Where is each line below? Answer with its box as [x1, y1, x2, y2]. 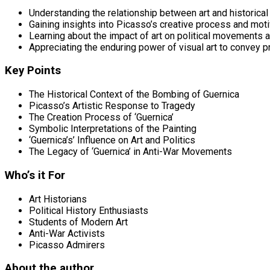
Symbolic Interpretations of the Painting [29, 123, 196, 135]
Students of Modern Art [29, 216, 128, 228]
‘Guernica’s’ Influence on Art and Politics [29, 134, 195, 146]
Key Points [5, 64, 61, 78]
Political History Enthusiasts [29, 204, 148, 216]
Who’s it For [5, 168, 65, 182]
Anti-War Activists [29, 227, 105, 239]
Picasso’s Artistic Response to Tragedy [29, 100, 195, 112]
